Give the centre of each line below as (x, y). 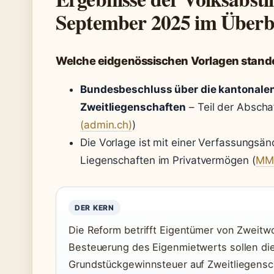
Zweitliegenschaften (133, 107)
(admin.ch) (106, 125)
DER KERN (94, 208)
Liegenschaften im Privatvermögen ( (168, 161)
